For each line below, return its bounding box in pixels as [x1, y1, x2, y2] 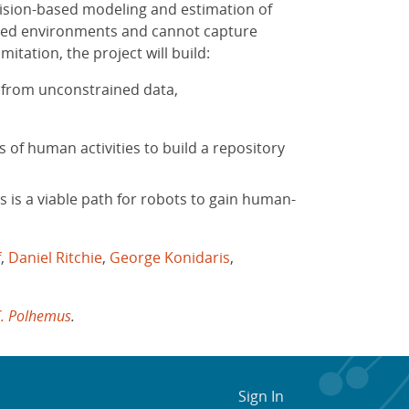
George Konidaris [109, 246, 230, 267]
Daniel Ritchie [7, 246, 102, 267]
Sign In [238, 385, 285, 406]
